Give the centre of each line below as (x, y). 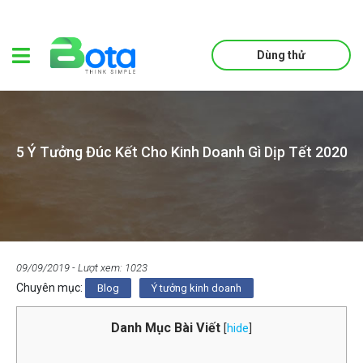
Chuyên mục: (51, 287)
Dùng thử (282, 56)
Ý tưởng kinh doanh (196, 288)
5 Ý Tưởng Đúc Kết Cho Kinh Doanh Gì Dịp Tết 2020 (181, 152)
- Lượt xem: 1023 (109, 267)
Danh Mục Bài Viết (166, 327)
